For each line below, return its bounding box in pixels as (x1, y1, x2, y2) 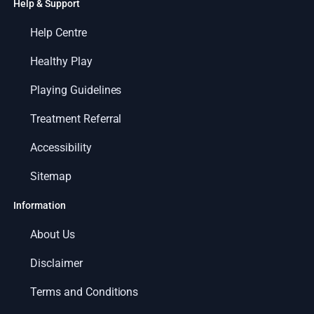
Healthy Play (29, 54, 93, 68)
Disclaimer (29, 256, 83, 270)
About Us (29, 227, 75, 241)
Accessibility (29, 140, 92, 154)
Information (13, 200, 66, 212)
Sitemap (29, 169, 71, 183)
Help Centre (29, 25, 87, 39)
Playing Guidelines (29, 83, 122, 97)
